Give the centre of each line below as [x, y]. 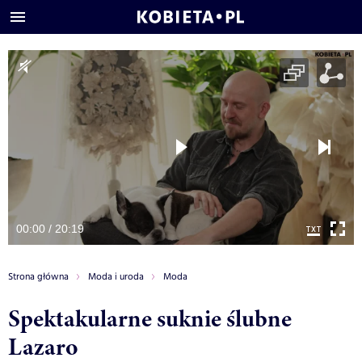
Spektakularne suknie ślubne [150, 318]
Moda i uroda [116, 276]
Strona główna [38, 276]
